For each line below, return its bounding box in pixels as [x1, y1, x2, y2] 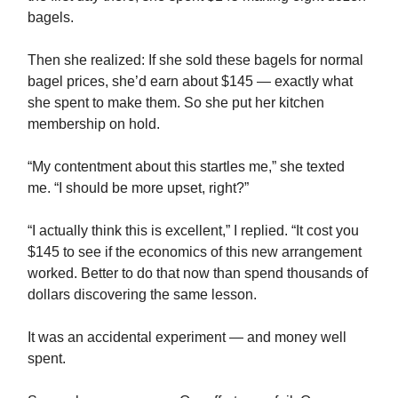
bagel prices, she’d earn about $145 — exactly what [28, 74, 353, 90]
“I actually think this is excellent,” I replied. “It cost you [28, 223, 359, 239]
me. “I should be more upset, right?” [28, 180, 249, 196]
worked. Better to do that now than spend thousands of [28, 266, 368, 282]
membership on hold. [28, 116, 160, 132]
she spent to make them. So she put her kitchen [28, 95, 324, 111]
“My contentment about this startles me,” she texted [28, 159, 345, 175]
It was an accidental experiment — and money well [28, 330, 346, 346]
